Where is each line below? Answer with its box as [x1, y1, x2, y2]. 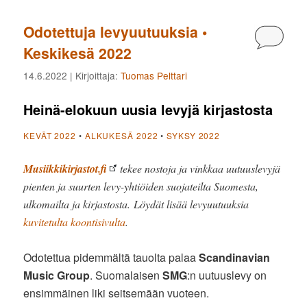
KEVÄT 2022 [23, 129, 77, 141]
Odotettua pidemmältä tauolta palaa [23, 249, 199, 265]
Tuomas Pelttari [121, 69, 188, 83]
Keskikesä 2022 [23, 42, 132, 64]
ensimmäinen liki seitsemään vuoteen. [23, 284, 210, 301]
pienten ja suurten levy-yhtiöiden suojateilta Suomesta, [23, 178, 259, 193]
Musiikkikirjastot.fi [23, 160, 108, 176]
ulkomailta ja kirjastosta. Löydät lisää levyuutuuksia [23, 196, 249, 211]
